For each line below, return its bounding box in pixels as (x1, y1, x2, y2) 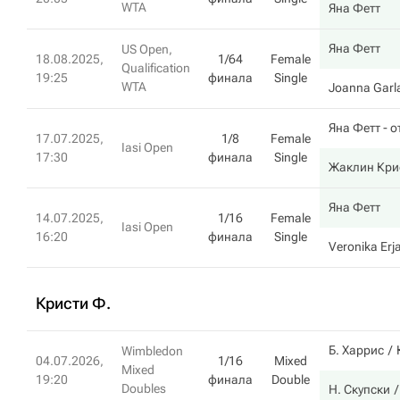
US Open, (121, 42, 172, 56)
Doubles (121, 381, 166, 396)
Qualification (121, 61, 190, 75)
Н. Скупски (329, 382, 390, 396)
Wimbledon (121, 344, 183, 358)
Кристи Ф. (36, 294, 111, 312)
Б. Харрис (329, 343, 384, 357)
